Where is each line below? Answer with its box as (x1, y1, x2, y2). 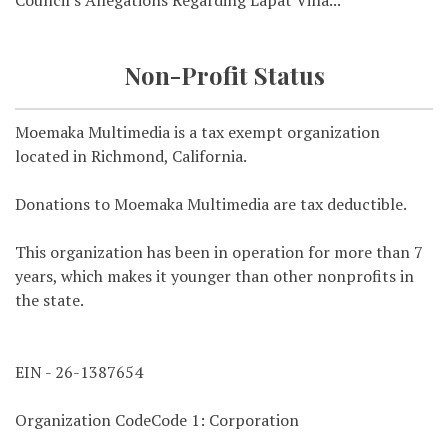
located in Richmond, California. (15, 145, 247, 168)
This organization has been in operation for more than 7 (15, 241, 423, 264)
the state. (15, 289, 84, 312)
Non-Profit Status (123, 59, 325, 92)
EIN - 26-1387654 (15, 361, 143, 384)
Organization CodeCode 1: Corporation (15, 409, 299, 432)
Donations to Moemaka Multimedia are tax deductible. (15, 193, 407, 216)
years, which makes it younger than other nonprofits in (15, 265, 414, 288)
